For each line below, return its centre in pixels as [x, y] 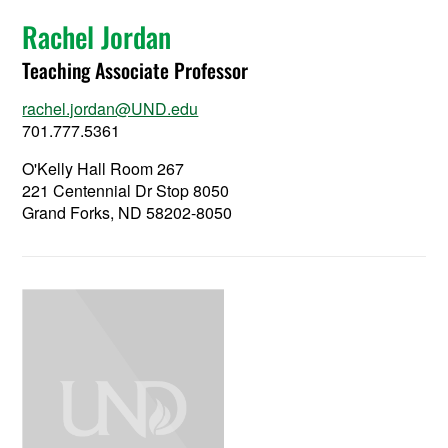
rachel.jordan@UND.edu [110, 108]
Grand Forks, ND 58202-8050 [127, 212]
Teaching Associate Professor [135, 69]
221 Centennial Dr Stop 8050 [126, 190]
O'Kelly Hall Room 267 [103, 168]
